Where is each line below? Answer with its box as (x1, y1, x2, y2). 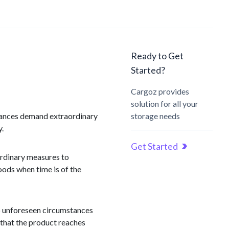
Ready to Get (131, 50, 184, 61)
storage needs (131, 111, 180, 121)
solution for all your (131, 99, 198, 108)
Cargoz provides (131, 86, 189, 96)
